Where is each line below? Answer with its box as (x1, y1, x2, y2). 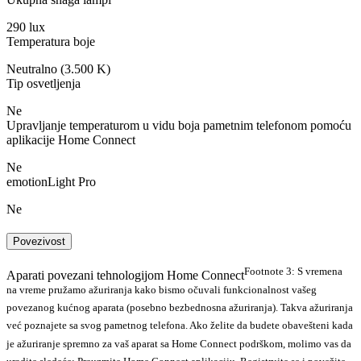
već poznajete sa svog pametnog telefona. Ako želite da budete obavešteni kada (6, 319, 353, 332)
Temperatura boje (6, 34, 95, 48)
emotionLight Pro (6, 174, 96, 189)
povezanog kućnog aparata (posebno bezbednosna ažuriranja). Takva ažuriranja (6, 301, 353, 313)
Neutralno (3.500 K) (6, 61, 110, 76)
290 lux (6, 19, 45, 34)
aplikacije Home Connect (6, 132, 135, 147)
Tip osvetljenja (6, 76, 81, 90)
